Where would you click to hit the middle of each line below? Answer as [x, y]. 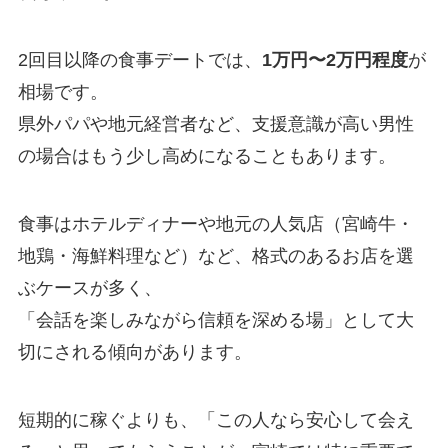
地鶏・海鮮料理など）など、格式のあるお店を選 [215, 256]
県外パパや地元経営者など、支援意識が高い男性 [215, 124]
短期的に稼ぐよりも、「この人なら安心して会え [215, 420]
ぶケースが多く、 [89, 288]
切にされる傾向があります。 [134, 352]
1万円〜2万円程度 [334, 60]
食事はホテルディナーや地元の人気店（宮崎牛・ [215, 224]
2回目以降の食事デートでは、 [139, 60]
